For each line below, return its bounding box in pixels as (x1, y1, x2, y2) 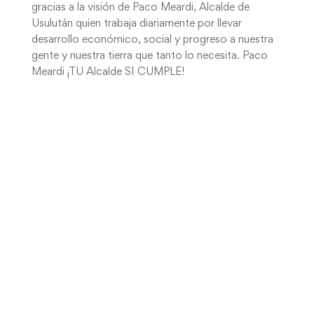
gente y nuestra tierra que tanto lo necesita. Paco (31, 51, 268, 61)
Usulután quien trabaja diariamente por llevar (31, 19, 242, 29)
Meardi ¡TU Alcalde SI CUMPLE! (31, 67, 184, 77)
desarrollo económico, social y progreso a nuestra (31, 35, 273, 45)
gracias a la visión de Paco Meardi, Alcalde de (31, 3, 250, 13)
